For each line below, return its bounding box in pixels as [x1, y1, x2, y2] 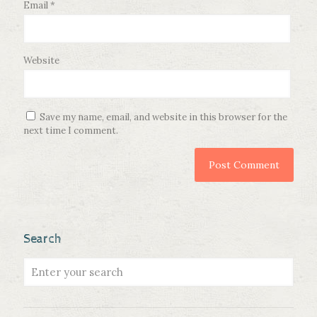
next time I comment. [23, 125, 118, 137]
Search [23, 231, 62, 247]
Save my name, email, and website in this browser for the [40, 111, 287, 124]
